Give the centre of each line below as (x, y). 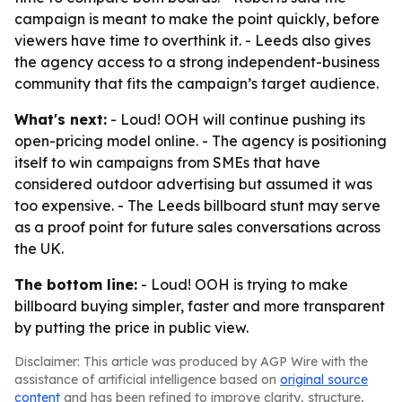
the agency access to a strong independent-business (197, 62)
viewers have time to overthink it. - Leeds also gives (192, 40)
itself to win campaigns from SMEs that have (167, 162)
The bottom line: (76, 284)
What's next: (61, 119)
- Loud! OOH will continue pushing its (236, 119)
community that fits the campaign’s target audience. (197, 83)
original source (324, 380)
